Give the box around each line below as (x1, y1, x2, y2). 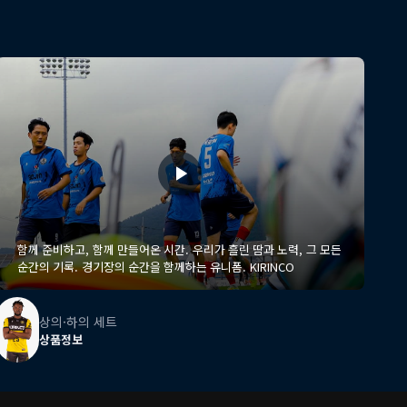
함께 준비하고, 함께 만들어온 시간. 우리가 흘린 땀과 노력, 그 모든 (17, 241, 193, 258)
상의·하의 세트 (39, 312, 117, 331)
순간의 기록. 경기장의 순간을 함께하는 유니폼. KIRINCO (82, 258, 294, 275)
